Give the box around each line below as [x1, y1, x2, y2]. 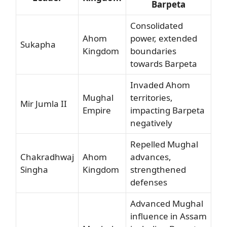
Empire [83, 104, 111, 116]
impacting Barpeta [130, 104, 205, 116]
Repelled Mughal [130, 138, 198, 150]
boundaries [130, 45, 176, 57]
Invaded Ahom [130, 79, 190, 91]
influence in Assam [130, 210, 207, 222]
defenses [130, 176, 167, 188]
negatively [130, 117, 172, 129]
